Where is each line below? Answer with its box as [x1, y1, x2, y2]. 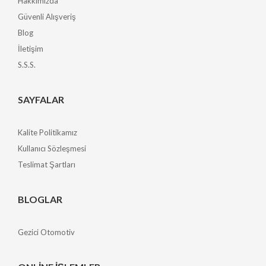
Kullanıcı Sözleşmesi [18, 143, 86, 153]
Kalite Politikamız [18, 127, 77, 137]
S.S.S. [18, 59, 36, 69]
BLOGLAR [18, 193, 62, 205]
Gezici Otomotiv [18, 227, 75, 237]
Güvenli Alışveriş [18, 11, 76, 21]
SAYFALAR [18, 93, 64, 105]
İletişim [18, 43, 43, 53]
